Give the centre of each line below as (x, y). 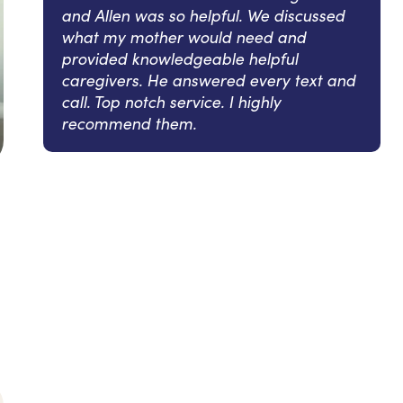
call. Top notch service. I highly (171, 102)
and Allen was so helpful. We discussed (203, 15)
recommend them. (129, 123)
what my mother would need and (184, 37)
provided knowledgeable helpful (179, 58)
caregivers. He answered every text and (208, 80)
